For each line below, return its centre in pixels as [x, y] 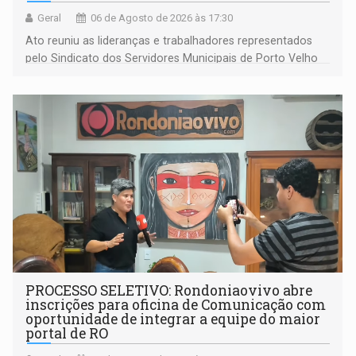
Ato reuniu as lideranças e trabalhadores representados [169, 41]
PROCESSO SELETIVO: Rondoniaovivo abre [169, 291]
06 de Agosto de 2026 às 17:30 [162, 18]
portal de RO [67, 334]
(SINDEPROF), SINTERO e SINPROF [113, 76]
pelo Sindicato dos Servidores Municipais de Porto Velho [172, 58]
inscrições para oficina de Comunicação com [176, 305]
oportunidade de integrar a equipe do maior [173, 319]
